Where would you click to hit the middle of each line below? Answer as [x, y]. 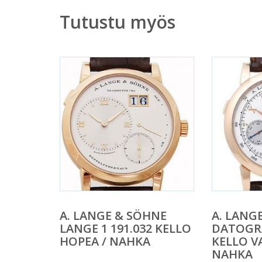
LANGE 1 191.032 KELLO [125, 229]
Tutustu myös [118, 22]
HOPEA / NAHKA [105, 242]
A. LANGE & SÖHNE [113, 216]
